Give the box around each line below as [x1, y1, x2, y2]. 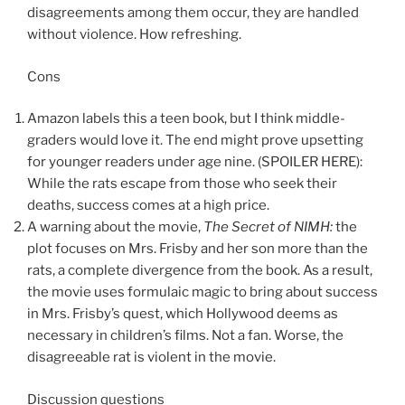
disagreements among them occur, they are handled [27, 5, 359, 22]
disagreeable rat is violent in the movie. [27, 349, 276, 366]
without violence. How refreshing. [27, 26, 241, 43]
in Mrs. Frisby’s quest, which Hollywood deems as [27, 306, 338, 323]
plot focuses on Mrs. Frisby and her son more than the [27, 240, 368, 258]
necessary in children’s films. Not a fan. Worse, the [27, 327, 344, 344]
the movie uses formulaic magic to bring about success [27, 284, 378, 301]
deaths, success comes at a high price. [27, 197, 269, 214]
